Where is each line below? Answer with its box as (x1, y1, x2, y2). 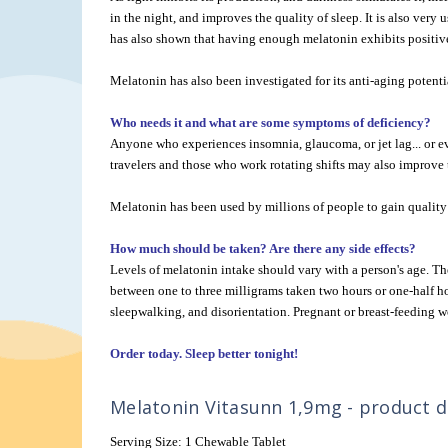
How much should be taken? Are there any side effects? (110, 241, 416, 257)
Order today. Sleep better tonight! (110, 346, 298, 362)
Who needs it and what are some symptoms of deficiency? (110, 115, 431, 131)
